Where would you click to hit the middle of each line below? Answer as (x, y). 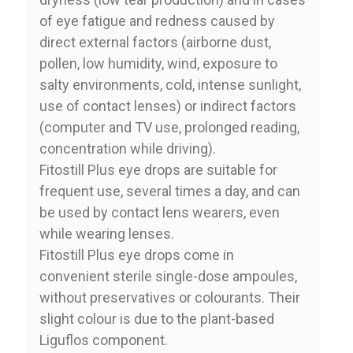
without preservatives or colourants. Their (169, 297)
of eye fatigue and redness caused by (157, 20)
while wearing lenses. (106, 233)
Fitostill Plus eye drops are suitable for (158, 169)
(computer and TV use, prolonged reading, (169, 127)
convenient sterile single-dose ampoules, (168, 276)
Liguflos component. (103, 340)
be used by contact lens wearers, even (159, 212)
